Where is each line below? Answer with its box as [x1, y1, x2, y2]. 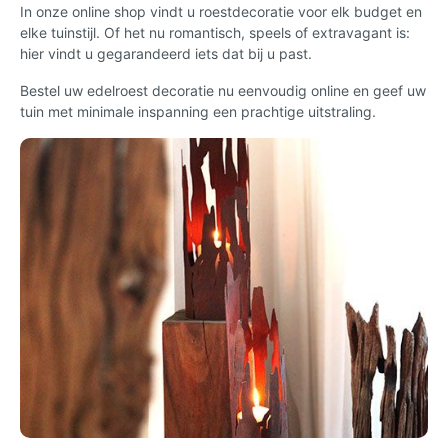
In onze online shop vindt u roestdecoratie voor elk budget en [20, 2, 422, 20]
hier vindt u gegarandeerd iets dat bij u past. [20, 44, 312, 62]
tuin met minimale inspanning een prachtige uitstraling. [20, 102, 376, 120]
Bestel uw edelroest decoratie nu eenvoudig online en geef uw [20, 81, 426, 99]
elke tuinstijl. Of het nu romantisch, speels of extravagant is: [20, 23, 410, 41]
